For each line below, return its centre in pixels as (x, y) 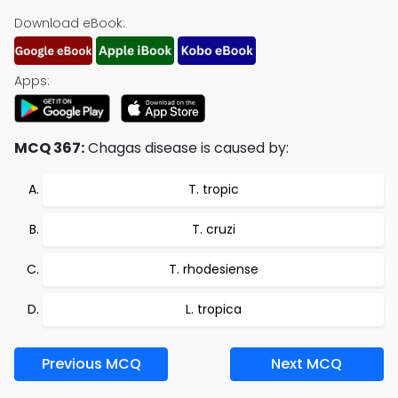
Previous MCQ (91, 364)
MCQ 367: (49, 148)
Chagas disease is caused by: (187, 148)
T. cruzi (213, 229)
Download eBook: (70, 23)
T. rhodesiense (213, 269)
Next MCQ (307, 364)
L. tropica (213, 309)
